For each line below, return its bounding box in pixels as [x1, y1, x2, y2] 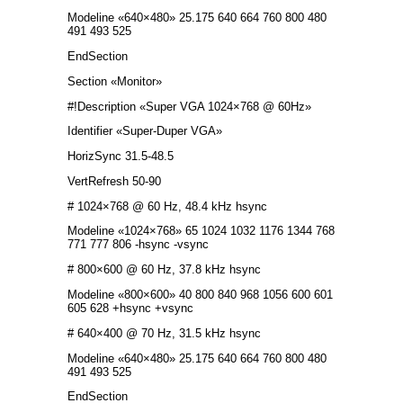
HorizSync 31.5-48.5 [67, 149, 174, 164]
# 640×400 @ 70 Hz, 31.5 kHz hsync [67, 326, 261, 340]
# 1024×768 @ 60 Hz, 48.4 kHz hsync [67, 199, 267, 213]
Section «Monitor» [67, 74, 162, 88]
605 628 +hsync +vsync [67, 301, 193, 316]
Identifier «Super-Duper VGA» [67, 124, 222, 139]
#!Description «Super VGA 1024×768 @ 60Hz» [67, 99, 311, 113]
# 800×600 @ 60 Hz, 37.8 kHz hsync [67, 263, 261, 277]
